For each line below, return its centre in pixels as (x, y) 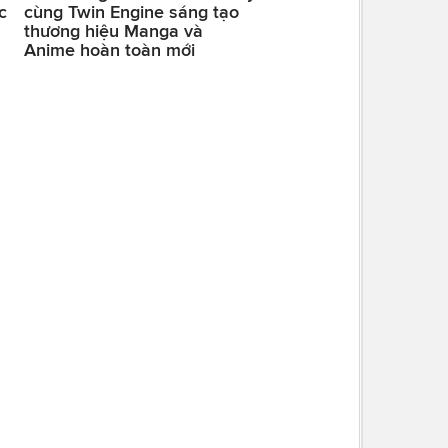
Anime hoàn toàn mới (109, 50)
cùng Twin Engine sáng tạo (131, 12)
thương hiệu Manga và (113, 31)
